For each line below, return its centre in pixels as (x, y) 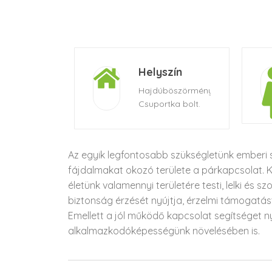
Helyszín (160, 72)
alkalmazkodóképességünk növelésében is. (164, 231)
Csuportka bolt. (169, 104)
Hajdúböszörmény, (177, 90)
